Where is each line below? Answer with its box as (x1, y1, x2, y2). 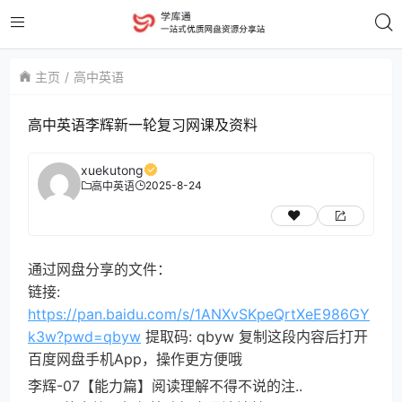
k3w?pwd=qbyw (28, 328, 141, 345)
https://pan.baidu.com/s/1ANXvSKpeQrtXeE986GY (28, 305, 370, 323)
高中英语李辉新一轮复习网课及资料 (28, 116, 258, 134)
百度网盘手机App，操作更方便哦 (28, 350, 242, 368)
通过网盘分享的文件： (28, 260, 171, 278)
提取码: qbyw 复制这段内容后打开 (141, 328, 368, 345)
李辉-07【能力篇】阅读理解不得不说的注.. (28, 377, 302, 395)
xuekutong (81, 162, 144, 178)
